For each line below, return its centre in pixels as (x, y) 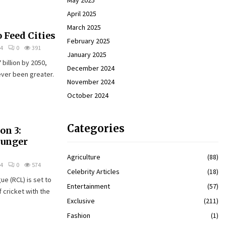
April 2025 (82, 14)
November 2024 (91, 82)
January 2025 (87, 54)
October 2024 (88, 95)
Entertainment (89, 186)
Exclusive (81, 201)
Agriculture (84, 157)
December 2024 (91, 68)
